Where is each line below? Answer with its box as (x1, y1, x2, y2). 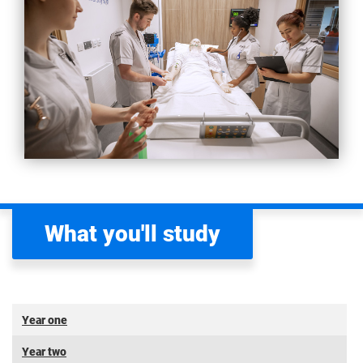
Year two (22, 344, 66, 358)
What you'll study (45, 220, 220, 247)
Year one (22, 313, 67, 327)
